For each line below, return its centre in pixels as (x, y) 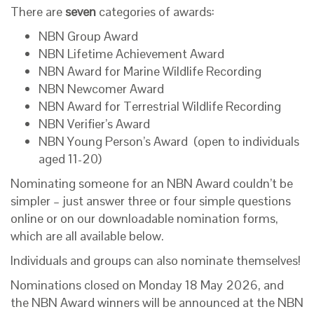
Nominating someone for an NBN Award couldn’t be (152, 183)
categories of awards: (155, 12)
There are (38, 12)
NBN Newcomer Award (101, 89)
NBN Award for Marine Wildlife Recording (150, 71)
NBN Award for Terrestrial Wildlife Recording (160, 106)
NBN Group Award (88, 36)
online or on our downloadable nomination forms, (144, 218)
